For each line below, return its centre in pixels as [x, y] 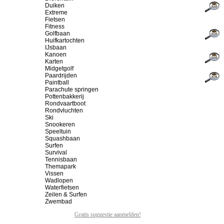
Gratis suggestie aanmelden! [107, 214]
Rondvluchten [64, 110]
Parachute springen [72, 89]
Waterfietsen [62, 187]
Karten [54, 61]
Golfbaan [57, 33]
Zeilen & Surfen [66, 194]
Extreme [56, 12]
